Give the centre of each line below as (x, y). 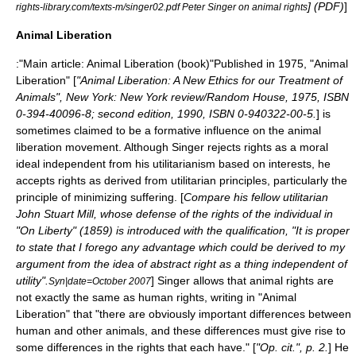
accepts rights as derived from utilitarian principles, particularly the (182, 180)
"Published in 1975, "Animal (279, 63)
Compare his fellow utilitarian (256, 197)
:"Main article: (51, 63)
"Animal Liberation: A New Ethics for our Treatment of (209, 80)
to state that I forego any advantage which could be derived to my (180, 247)
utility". (32, 280)
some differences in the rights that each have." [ (136, 347)
